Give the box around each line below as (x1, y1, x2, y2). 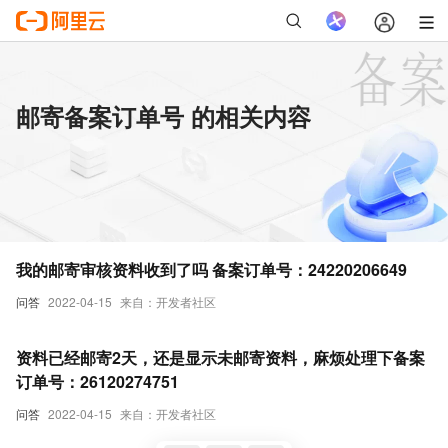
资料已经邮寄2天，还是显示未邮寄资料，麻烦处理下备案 (16, 346, 425, 369)
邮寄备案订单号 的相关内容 (16, 99, 311, 133)
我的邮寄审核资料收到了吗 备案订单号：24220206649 (16, 258, 407, 281)
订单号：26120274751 (16, 370, 179, 393)
